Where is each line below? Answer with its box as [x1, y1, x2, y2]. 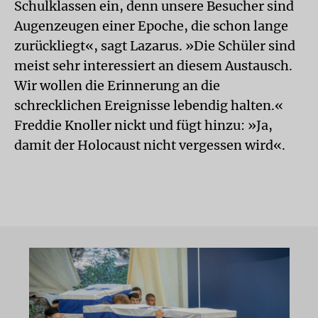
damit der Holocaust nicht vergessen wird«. [14, 137, 285, 153]
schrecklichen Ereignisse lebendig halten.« [14, 97, 283, 114]
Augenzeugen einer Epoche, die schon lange [14, 18, 288, 34]
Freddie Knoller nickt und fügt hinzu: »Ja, [14, 117, 273, 133]
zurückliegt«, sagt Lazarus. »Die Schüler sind [14, 38, 295, 54]
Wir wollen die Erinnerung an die [14, 77, 220, 94]
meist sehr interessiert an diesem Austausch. [14, 57, 292, 74]
